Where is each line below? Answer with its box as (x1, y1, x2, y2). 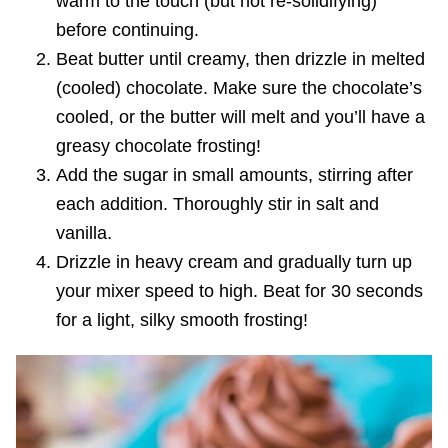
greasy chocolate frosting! (56, 135, 261, 156)
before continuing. (56, 19, 199, 40)
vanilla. (56, 222, 112, 243)
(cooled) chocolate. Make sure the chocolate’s (56, 77, 422, 98)
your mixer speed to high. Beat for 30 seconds (56, 280, 423, 301)
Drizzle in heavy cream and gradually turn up (56, 251, 412, 272)
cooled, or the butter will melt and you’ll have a (56, 106, 425, 127)
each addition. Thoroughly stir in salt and (56, 193, 379, 214)
